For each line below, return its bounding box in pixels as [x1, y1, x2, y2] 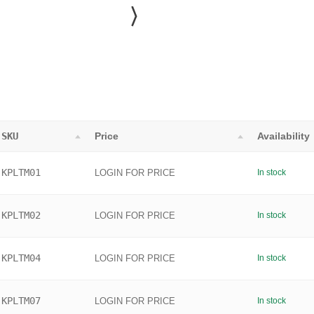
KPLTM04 [1, 252, 41, 264]
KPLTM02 [1, 210, 41, 221]
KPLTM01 [1, 167, 41, 179]
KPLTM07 [1, 295, 41, 307]
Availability [257, 130, 310, 142]
